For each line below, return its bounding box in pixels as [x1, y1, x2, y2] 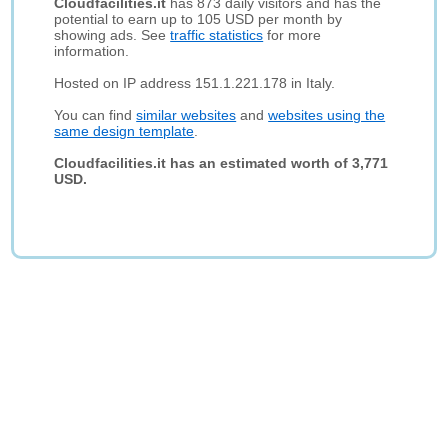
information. [54, 43, 130, 59]
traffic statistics [170, 27, 264, 43]
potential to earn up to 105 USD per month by [54, 11, 343, 27]
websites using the [268, 107, 386, 123]
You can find [54, 107, 137, 123]
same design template [54, 123, 195, 139]
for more [263, 27, 322, 43]
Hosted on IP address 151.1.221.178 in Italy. [54, 75, 336, 91]
